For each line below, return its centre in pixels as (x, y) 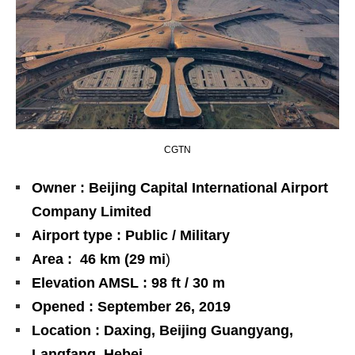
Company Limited (92, 211)
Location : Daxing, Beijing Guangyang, (162, 330)
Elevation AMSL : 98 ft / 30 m (128, 282)
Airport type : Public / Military (131, 235)
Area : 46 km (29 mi (99, 259)
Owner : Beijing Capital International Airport (180, 187)
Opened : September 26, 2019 (131, 306)
